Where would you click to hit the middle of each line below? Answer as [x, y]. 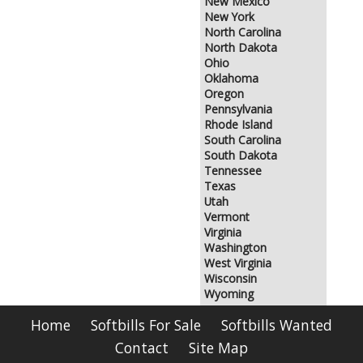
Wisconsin [231, 279]
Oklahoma [231, 79]
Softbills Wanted [277, 325]
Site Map [218, 348]
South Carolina [243, 140]
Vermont [227, 217]
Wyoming [229, 294]
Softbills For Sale [146, 325]
